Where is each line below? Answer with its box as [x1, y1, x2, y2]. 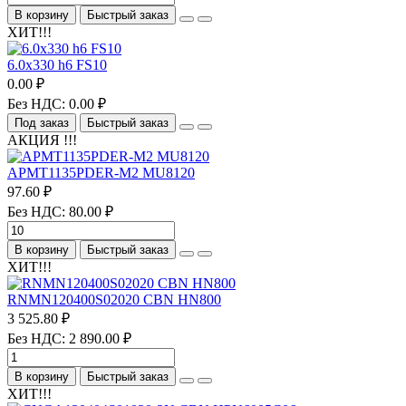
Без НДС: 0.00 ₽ [7, 95, 106, 111]
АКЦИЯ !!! [7, 131, 77, 148]
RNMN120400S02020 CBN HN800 [7, 291, 221, 307]
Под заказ [14, 115, 69, 130]
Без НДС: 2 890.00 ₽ [7, 330, 131, 346]
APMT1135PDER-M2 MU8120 [7, 164, 195, 180]
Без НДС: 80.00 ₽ [7, 203, 113, 219]
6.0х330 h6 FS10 [7, 56, 107, 72]
